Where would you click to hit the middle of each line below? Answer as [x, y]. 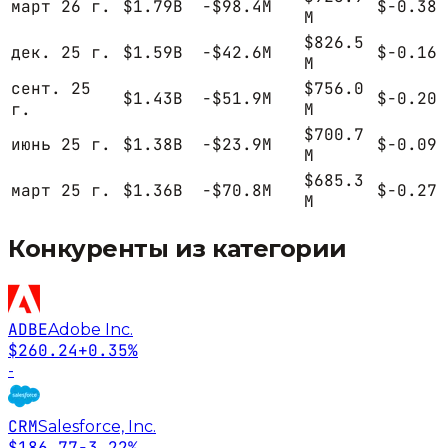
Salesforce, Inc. [97, 426]
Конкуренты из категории [177, 249]
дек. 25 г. [61, 53]
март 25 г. [61, 191]
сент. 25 [51, 89]
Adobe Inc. [90, 329]
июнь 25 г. [61, 145]
